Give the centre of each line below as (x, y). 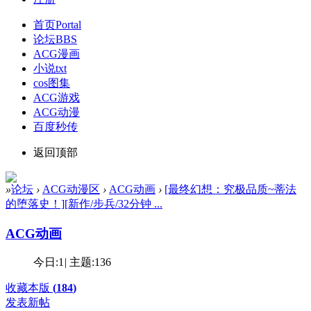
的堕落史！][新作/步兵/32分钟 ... (84, 203)
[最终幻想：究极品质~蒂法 (230, 189)
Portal (68, 24)
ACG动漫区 (71, 189)
